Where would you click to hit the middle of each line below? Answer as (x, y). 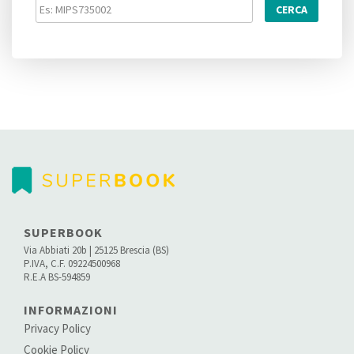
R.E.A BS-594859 (57, 277)
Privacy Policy (57, 329)
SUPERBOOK (63, 233)
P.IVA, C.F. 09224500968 (72, 264)
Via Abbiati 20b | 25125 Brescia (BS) (96, 250)
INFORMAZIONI (71, 310)
